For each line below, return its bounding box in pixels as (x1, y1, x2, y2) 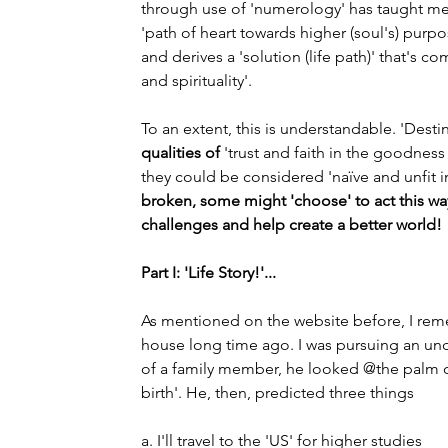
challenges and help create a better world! (141, 215, 442, 234)
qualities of (141, 143, 220, 162)
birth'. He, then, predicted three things (141, 383, 414, 402)
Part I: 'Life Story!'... (141, 263, 276, 282)
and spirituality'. (141, 71, 252, 90)
